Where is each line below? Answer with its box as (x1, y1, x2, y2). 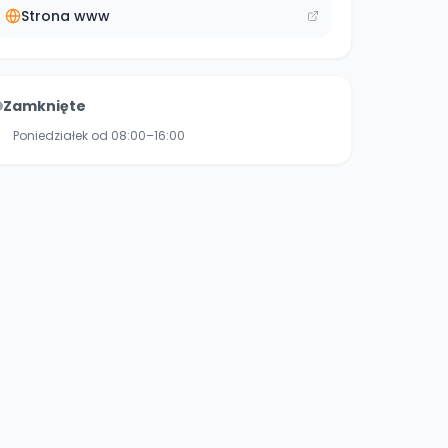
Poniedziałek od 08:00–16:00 (13, 127, 185, 144)
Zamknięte (3, 96, 86, 116)
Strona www (21, 6, 110, 26)
